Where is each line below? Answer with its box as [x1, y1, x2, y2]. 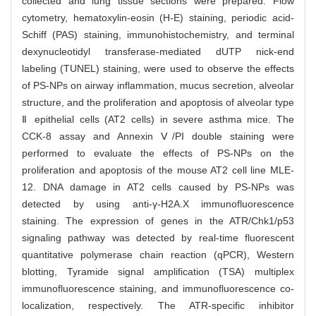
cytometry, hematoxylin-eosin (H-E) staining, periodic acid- [22, 12, 294, 24]
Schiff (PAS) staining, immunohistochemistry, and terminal [22, 29, 294, 41]
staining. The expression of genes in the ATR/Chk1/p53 [22, 215, 294, 227]
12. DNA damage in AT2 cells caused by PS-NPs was [22, 181, 294, 193]
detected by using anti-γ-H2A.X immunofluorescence [22, 198, 294, 210]
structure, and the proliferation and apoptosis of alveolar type [22, 97, 294, 109]
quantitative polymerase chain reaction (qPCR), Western [22, 249, 294, 261]
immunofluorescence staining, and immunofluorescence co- [22, 283, 294, 295]
